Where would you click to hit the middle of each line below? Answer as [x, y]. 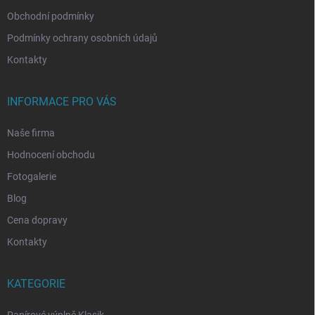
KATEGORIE [36, 284]
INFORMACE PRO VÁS [62, 102]
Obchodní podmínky [51, 17]
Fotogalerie [32, 177]
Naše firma [31, 133]
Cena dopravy [37, 220]
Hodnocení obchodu [51, 155]
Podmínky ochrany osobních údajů [82, 38]
